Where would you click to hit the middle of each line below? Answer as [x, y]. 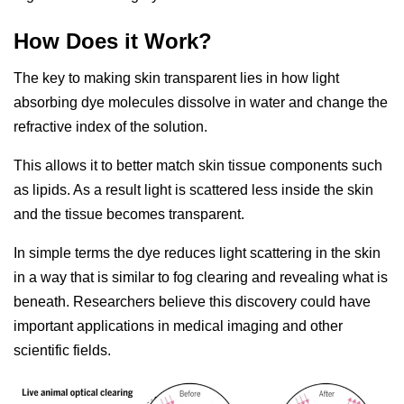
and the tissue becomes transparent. [129, 215]
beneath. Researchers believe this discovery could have [192, 302]
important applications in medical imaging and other [178, 326]
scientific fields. [62, 351]
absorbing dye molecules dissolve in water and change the [201, 103]
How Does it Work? [113, 41]
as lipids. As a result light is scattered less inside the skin [193, 190]
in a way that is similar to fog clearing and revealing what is [201, 278]
